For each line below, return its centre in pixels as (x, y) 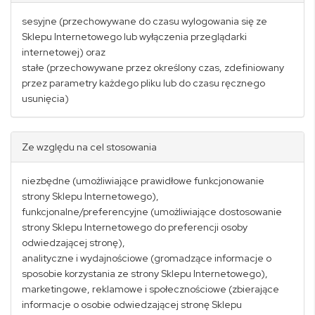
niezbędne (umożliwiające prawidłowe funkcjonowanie (143, 181)
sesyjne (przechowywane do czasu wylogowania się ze (144, 21)
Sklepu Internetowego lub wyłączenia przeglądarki (134, 37)
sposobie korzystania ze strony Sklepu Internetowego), (145, 274)
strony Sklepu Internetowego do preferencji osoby (135, 227)
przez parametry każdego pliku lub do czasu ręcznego (143, 83)
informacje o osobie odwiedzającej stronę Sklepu (132, 304)
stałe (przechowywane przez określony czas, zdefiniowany (153, 67)
